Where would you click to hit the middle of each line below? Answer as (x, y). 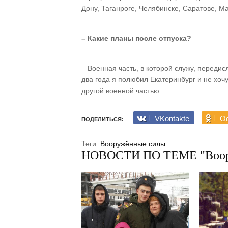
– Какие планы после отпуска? (136, 38)
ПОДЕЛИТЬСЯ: (103, 119)
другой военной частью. (121, 91)
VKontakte (172, 118)
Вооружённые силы (133, 144)
